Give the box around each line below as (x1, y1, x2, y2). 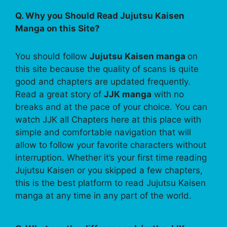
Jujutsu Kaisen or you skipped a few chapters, (15, 165, 203, 175)
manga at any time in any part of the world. (15, 190, 192, 201)
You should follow (15, 51, 90, 61)
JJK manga (104, 89, 152, 99)
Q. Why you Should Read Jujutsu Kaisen (15, 10, 184, 21)
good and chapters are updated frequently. (15, 76, 191, 87)
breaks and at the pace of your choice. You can (15, 101, 207, 112)
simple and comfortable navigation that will (15, 127, 191, 137)
